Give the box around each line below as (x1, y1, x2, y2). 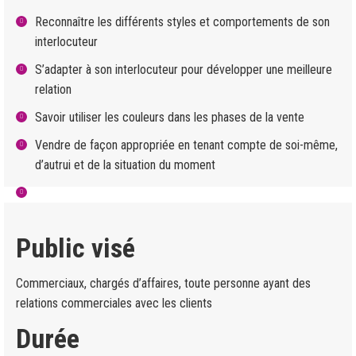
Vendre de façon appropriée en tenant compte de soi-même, (35, 137, 338, 153)
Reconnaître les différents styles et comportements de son (35, 14, 330, 29)
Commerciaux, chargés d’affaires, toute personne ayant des (16, 276, 311, 291)
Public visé (16, 232, 135, 264)
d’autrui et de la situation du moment (35, 157, 215, 172)
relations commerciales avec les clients (16, 296, 212, 311)
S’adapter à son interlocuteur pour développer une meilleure (35, 62, 332, 77)
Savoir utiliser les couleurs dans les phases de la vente (35, 110, 304, 125)
